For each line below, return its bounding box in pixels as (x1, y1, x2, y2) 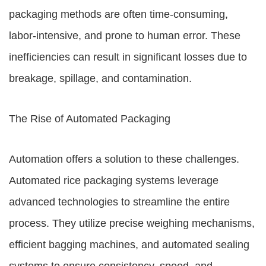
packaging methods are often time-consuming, (9, 8, 228, 20)
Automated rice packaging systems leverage (9, 175, 218, 186)
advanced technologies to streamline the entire (9, 196, 230, 208)
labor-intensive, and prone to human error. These (9, 30, 240, 42)
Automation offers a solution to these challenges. (9, 153, 239, 165)
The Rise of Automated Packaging (9, 113, 170, 125)
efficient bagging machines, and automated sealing (9, 239, 249, 251)
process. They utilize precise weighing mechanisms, (9, 217, 255, 229)
